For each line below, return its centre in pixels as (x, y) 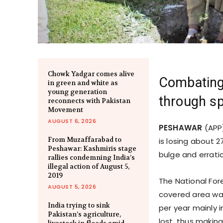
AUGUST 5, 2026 (72, 186)
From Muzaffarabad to (85, 139)
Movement (65, 110)
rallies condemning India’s (91, 157)
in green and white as (83, 83)
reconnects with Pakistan (89, 101)
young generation (77, 92)
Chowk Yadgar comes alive (91, 74)
